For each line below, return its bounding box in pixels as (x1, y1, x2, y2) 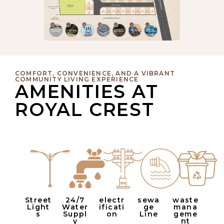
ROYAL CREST (15, 98, 154, 121)
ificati (99, 202, 125, 212)
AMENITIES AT (15, 80, 158, 103)
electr (99, 195, 125, 205)
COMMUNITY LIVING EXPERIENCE (15, 75, 139, 83)
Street (25, 195, 52, 205)
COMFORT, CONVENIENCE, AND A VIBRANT (15, 69, 175, 77)
